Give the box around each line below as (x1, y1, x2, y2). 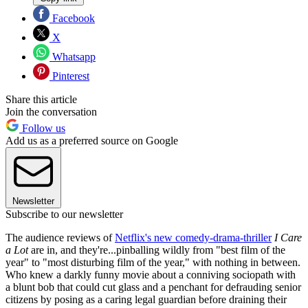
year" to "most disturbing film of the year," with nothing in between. (5, 256, 300, 269)
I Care (274, 232, 302, 244)
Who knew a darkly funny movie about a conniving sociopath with (5, 269, 296, 281)
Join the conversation (5, 106, 97, 118)
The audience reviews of (5, 232, 115, 244)
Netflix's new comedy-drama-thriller (115, 232, 272, 244)
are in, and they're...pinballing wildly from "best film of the (28, 244, 285, 256)
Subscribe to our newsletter (5, 208, 123, 221)
